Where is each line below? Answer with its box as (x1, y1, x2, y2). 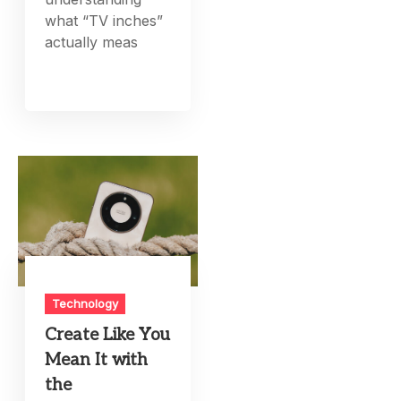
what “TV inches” (45, 12, 164, 30)
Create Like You (45, 324, 171, 346)
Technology (52, 295, 119, 311)
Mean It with (45, 349, 149, 371)
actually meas (45, 33, 139, 52)
